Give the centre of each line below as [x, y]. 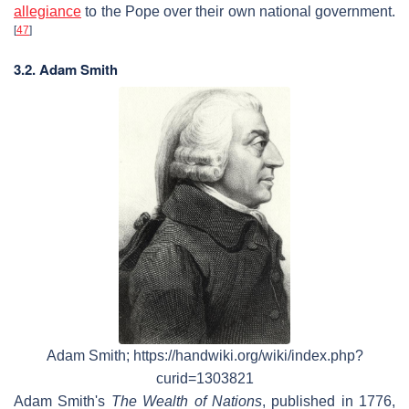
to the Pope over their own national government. [238, 11]
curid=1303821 [204, 379]
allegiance [47, 11]
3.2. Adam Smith [66, 69]
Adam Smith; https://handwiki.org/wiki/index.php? [204, 356]
